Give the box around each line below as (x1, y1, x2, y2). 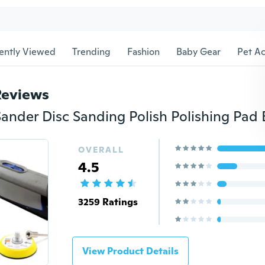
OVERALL (77, 144, 124, 155)
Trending (72, 46, 111, 58)
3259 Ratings (77, 196, 138, 208)
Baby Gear (176, 46, 221, 58)
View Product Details (82, 245, 179, 257)
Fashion (127, 46, 160, 58)
